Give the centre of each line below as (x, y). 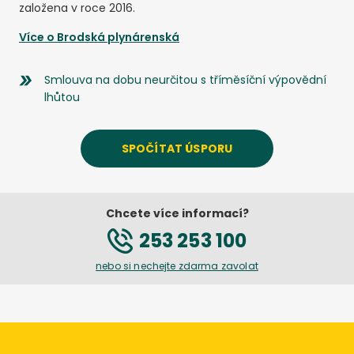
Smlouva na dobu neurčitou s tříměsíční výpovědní (185, 80)
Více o (38, 37)
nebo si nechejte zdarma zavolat (177, 266)
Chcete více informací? (177, 213)
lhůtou (62, 97)
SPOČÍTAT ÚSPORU (177, 148)
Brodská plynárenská (118, 37)
